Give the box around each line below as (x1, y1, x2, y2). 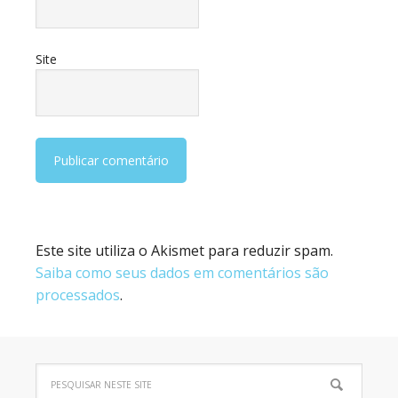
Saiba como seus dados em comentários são (36, 263, 329, 283)
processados (36, 285, 120, 306)
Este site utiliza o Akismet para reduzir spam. (36, 241, 333, 261)
